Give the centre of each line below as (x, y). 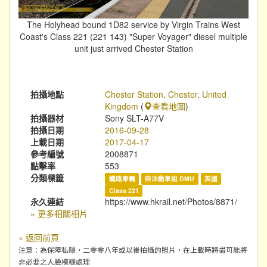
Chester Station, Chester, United (166, 94)
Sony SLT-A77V (135, 118)
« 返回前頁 (39, 237)
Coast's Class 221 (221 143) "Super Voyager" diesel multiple (133, 36)
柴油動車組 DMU (170, 178)
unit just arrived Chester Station (133, 48)
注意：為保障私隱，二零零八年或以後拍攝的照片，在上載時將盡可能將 (133, 249)
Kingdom (122, 106)
